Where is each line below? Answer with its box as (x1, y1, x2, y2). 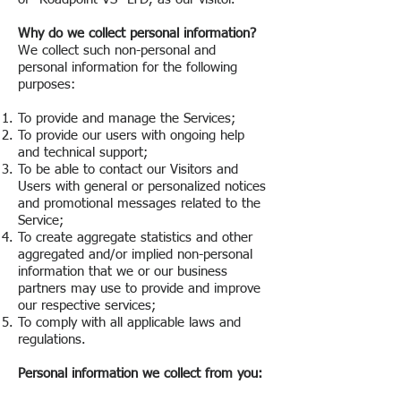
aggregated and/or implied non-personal (18, 248, 252, 261)
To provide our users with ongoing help (18, 129, 244, 142)
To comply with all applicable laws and (18, 316, 241, 329)
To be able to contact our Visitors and (18, 163, 238, 176)
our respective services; (18, 299, 156, 312)
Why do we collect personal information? (18, 27, 256, 40)
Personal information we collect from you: (18, 367, 262, 380)
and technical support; (18, 146, 148, 159)
